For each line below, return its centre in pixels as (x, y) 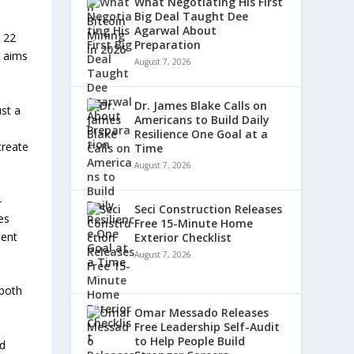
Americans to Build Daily (202, 120)
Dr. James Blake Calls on (201, 106)
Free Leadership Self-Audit (207, 327)
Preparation (168, 45)
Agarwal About (176, 31)
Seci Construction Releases (209, 209)
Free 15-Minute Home (194, 224)
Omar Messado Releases (202, 313)
